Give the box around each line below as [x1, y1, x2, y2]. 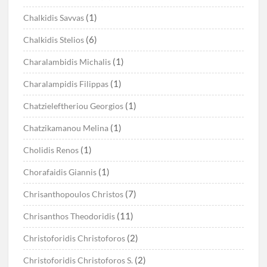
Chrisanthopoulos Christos [23, 189, 124, 200]
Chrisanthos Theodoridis [23, 211, 116, 222]
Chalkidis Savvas [23, 13, 85, 23]
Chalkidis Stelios [23, 35, 85, 45]
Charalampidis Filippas [23, 79, 109, 89]
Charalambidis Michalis [23, 57, 111, 67]
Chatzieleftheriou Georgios [23, 101, 124, 111]
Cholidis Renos [23, 145, 79, 156]
